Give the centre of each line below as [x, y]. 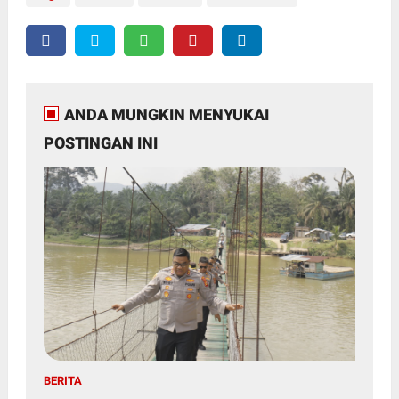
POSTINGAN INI [100, 142]
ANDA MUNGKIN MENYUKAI [166, 114]
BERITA [62, 381]
